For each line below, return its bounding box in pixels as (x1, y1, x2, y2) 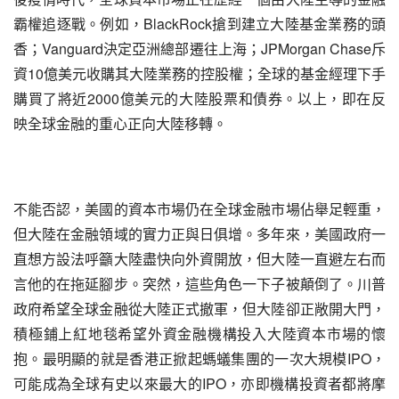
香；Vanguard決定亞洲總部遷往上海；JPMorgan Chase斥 (13, 38, 386, 59)
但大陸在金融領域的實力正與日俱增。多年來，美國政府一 (13, 224, 386, 244)
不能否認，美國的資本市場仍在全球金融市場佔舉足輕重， (13, 199, 386, 219)
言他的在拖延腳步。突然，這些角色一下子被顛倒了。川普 (13, 273, 386, 294)
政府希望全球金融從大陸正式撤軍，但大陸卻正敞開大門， (13, 298, 386, 319)
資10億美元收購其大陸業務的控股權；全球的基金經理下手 (13, 63, 386, 84)
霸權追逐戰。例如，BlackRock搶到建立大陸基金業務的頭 (13, 13, 386, 34)
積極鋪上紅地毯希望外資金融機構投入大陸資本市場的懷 (13, 323, 386, 344)
